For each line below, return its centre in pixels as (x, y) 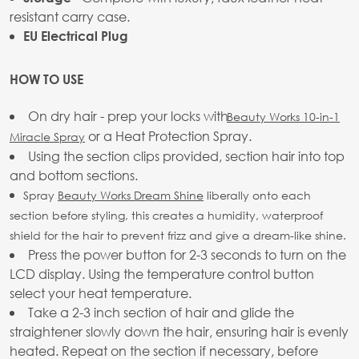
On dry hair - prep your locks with (130, 116)
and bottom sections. (74, 175)
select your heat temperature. (101, 293)
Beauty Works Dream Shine (131, 196)
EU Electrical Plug (76, 36)
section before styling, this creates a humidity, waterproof (166, 216)
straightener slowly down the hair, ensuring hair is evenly (179, 332)
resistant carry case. (70, 17)
